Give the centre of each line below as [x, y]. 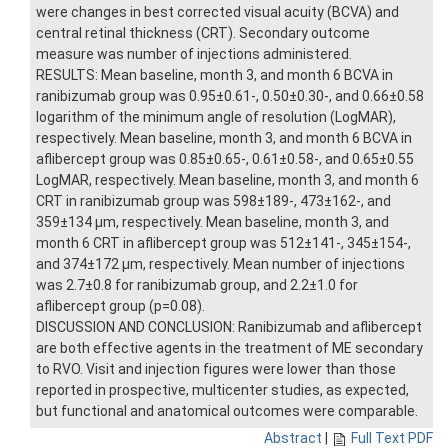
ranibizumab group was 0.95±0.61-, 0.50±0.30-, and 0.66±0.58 [230, 96]
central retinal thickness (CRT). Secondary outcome [203, 33]
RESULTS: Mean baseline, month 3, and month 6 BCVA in [214, 75]
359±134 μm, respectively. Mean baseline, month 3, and [212, 222]
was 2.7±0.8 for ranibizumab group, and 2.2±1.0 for [197, 285]
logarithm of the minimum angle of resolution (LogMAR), [216, 117]
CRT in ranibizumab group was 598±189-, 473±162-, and [213, 201]
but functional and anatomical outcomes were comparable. [227, 411]
